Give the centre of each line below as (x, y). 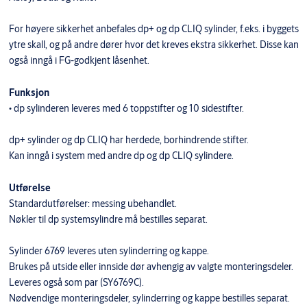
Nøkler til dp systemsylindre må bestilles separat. (108, 220)
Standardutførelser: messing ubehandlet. (93, 204)
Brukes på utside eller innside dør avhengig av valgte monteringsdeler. (151, 267)
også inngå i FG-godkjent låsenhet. (79, 61)
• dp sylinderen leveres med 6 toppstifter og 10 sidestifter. (126, 109)
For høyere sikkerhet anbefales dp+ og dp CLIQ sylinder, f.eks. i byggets (153, 29)
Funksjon (29, 93)
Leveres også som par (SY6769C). (76, 283)
